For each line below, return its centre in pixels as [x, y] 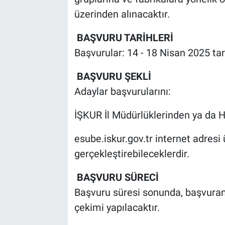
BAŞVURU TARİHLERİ [124, 38]
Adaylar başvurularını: [122, 92]
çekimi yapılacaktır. [117, 208]
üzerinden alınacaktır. [122, 14]
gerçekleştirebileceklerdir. [132, 154]
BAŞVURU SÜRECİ [116, 178]
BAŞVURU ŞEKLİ [113, 77]
